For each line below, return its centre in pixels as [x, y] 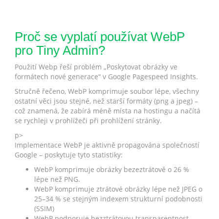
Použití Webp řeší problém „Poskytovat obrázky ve [96, 67]
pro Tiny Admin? [60, 50]
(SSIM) [44, 208]
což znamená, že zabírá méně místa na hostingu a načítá [108, 111]
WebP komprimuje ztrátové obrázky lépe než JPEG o [118, 189]
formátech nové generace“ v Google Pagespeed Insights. [106, 77]
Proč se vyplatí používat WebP [100, 37]
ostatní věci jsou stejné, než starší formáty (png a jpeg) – [106, 101]
